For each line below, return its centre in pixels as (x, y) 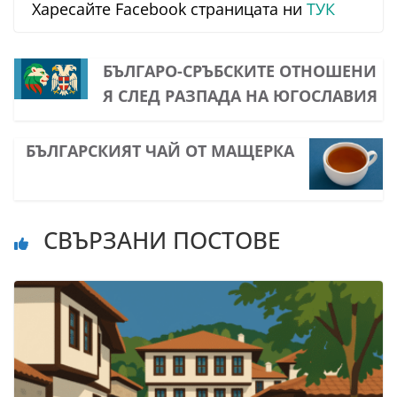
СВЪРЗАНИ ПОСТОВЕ (159, 241)
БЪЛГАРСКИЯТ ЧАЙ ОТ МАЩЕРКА (160, 151)
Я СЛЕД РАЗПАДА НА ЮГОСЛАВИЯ (240, 96)
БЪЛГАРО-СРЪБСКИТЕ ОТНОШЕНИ (239, 71)
